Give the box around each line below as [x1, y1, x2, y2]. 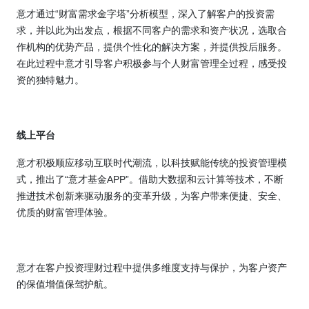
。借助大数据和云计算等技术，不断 [129, 174, 283, 186]
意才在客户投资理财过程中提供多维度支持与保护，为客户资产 [17, 262, 287, 274]
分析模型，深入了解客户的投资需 [130, 8, 275, 20]
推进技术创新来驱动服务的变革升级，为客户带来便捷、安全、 [17, 190, 287, 202]
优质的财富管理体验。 [17, 207, 113, 219]
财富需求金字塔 [59, 8, 126, 20]
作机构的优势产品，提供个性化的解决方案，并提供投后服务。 [17, 41, 287, 53]
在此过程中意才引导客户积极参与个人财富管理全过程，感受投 [17, 58, 287, 70]
